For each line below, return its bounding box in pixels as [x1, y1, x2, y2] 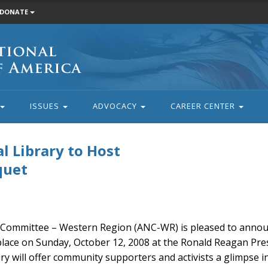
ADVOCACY [92, 100, 139, 111]
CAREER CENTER [170, 100, 237, 111]
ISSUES [29, 100, 62, 111]
